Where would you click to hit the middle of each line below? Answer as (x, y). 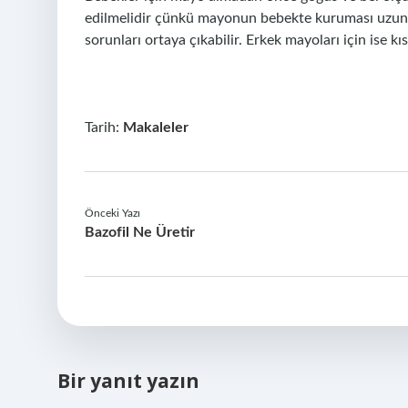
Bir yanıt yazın (128, 381)
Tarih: (104, 127)
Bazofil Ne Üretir (140, 232)
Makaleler (156, 127)
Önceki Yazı (112, 213)
